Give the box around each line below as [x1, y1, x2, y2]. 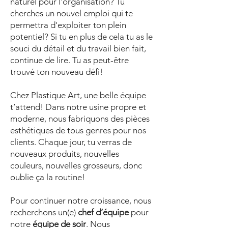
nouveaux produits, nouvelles [10, 149, 119, 159]
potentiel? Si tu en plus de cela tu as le [10, 32, 153, 42]
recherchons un [10, 207, 67, 217]
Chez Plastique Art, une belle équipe [10, 90, 146, 100]
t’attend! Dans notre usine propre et [10, 102, 146, 112]
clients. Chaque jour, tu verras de [10, 137, 132, 147]
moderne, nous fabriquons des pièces [10, 113, 150, 124]
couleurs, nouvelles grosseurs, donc [10, 160, 142, 170]
